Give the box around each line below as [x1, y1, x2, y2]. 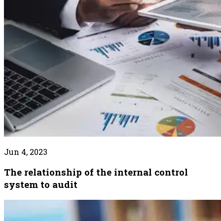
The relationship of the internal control [4, 166, 188, 179]
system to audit [4, 178, 77, 191]
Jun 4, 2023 [4, 146, 47, 157]
